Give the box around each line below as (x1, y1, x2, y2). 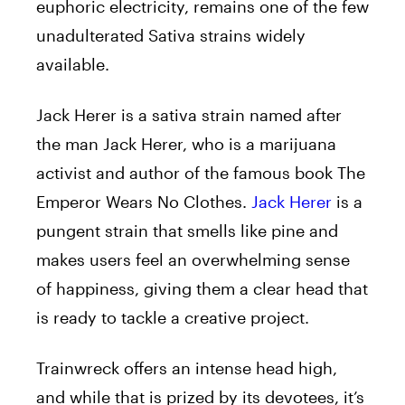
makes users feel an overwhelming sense (36, 249, 350, 269)
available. (36, 53, 109, 74)
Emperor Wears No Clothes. (36, 191, 251, 212)
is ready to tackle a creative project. (36, 306, 309, 327)
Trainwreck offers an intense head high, (36, 357, 337, 378)
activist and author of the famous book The (36, 162, 365, 183)
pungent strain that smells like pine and (36, 220, 338, 240)
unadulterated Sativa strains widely (36, 24, 306, 45)
